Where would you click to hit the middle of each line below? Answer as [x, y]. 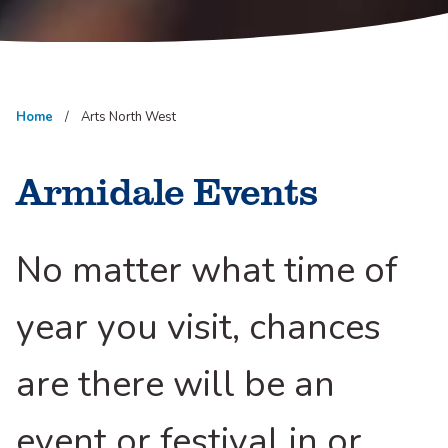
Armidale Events [166, 190]
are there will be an [175, 385]
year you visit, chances [198, 328]
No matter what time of [207, 271]
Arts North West [128, 117]
